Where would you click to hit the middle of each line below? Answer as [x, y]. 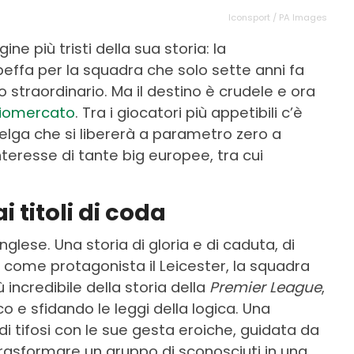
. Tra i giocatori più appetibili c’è [189, 113]
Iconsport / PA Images [278, 18]
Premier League [265, 288]
